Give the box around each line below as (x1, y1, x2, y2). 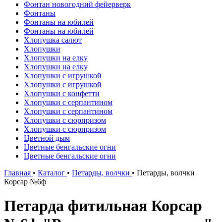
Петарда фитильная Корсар (4, 197, 202, 215)
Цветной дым (24, 134, 70, 142)
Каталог (38, 168, 65, 177)
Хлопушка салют (24, 36, 82, 44)
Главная (4, 168, 31, 177)
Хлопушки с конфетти (24, 89, 100, 98)
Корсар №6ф (4, 177, 46, 186)
